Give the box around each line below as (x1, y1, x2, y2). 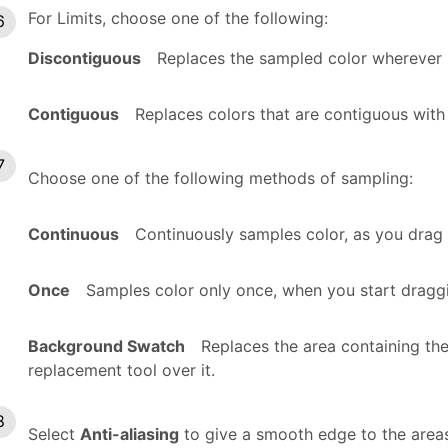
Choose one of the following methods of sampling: (28, 167, 413, 188)
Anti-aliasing (80, 423, 179, 444)
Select (28, 423, 80, 444)
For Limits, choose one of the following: (28, 7, 328, 28)
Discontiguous (28, 47, 141, 68)
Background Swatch (28, 335, 185, 356)
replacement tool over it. (28, 359, 215, 380)
